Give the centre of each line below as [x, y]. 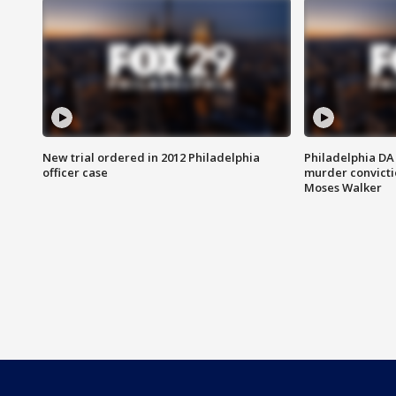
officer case [75, 173]
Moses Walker [343, 188]
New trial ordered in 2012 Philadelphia [151, 158]
